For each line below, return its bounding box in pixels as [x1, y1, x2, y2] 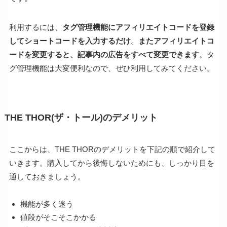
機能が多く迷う [20, 200, 74, 209]
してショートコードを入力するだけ [9, 36, 131, 46]
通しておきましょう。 [9, 172, 85, 181]
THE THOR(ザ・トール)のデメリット [4, 112, 158, 123]
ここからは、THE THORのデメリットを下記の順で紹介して [9, 145, 215, 154]
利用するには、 [9, 23, 62, 32]
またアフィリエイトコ [138, 36, 214, 46]
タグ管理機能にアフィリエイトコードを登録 [62, 23, 214, 32]
